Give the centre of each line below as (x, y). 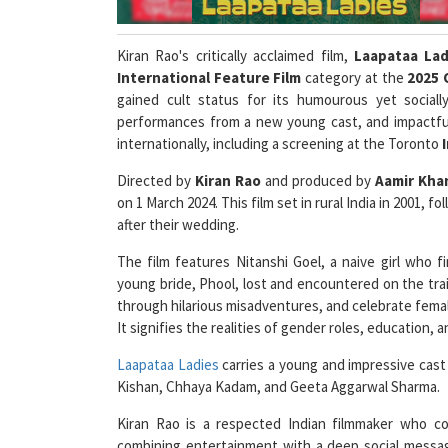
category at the (354, 50)
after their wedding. (178, 197)
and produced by (318, 153)
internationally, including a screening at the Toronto (279, 116)
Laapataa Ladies (168, 337)
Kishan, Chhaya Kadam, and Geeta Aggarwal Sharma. (278, 359)
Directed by (156, 153)
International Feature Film (209, 50)
